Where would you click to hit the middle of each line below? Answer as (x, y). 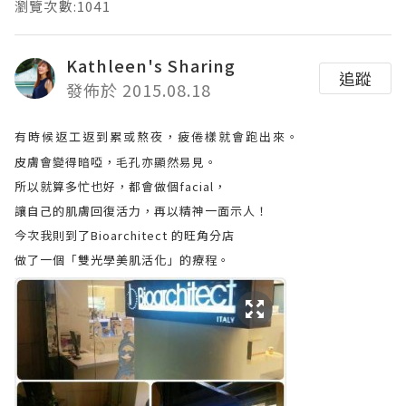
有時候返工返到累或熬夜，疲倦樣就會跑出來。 (157, 136)
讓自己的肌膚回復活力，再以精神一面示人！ (141, 211)
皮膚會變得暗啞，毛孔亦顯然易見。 (116, 162)
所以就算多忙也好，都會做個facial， (121, 186)
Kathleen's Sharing (151, 65)
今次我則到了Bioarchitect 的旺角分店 (125, 235)
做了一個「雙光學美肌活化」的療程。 (122, 260)
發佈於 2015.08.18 (139, 90)
